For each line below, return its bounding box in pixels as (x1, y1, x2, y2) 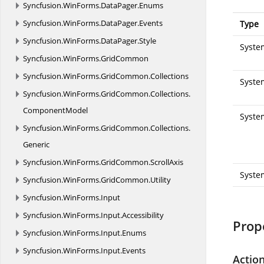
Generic (23, 139, 49, 150)
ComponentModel (23, 105, 88, 115)
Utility (150, 174, 171, 185)
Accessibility (122, 210, 164, 220)
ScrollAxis (150, 157, 183, 167)
